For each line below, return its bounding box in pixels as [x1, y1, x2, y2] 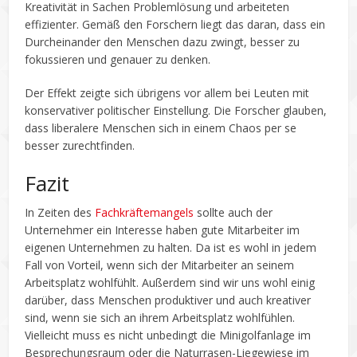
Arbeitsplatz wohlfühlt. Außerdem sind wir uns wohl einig [25, 274, 316, 290]
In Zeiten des [25, 204, 96, 220]
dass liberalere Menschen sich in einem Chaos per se [25, 120, 297, 135]
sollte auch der [194, 204, 273, 220]
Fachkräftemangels [95, 204, 194, 220]
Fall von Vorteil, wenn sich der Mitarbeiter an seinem [25, 257, 295, 273]
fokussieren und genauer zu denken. [25, 51, 211, 67]
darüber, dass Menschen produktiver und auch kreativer [25, 292, 312, 308]
